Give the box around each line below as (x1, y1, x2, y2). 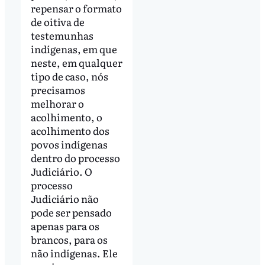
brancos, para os (30, 231, 108, 247)
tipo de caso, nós (30, 68, 108, 83)
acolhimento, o (30, 109, 102, 124)
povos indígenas (30, 136, 108, 151)
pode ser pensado (30, 204, 112, 219)
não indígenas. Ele (30, 245, 118, 260)
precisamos (30, 82, 85, 97)
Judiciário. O (30, 163, 92, 179)
